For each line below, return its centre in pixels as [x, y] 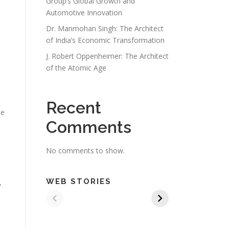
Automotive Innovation [84, 13]
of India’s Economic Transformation [105, 40]
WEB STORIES [79, 181]
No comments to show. [85, 151]
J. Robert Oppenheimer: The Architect [107, 56]
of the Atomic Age [76, 68]
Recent [74, 108]
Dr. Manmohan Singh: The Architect [105, 28]
